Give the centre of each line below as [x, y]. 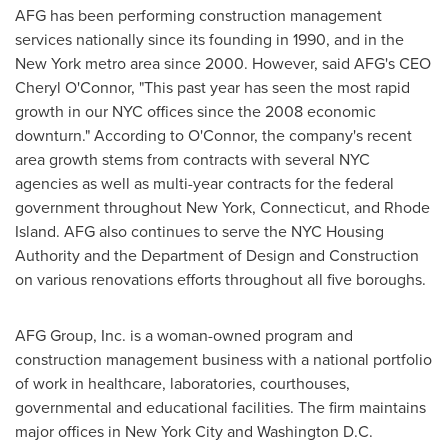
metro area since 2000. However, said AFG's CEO [256, 64]
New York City [174, 432]
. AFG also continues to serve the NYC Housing [220, 232]
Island [35, 232]
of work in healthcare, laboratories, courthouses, [182, 384]
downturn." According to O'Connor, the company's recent [213, 136]
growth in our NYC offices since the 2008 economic [195, 112]
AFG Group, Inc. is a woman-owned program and [184, 336]
